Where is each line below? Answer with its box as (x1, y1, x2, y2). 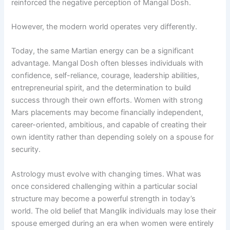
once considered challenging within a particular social (11, 181, 198, 191)
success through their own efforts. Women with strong (11, 95, 203, 105)
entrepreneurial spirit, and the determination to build (11, 83, 191, 93)
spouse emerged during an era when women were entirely (11, 218, 214, 228)
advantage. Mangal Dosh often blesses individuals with (11, 59, 204, 68)
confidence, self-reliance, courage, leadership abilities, (11, 71, 200, 81)
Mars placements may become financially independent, (11, 108, 204, 118)
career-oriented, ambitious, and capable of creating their (11, 120, 207, 130)
